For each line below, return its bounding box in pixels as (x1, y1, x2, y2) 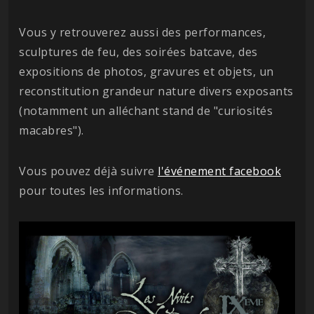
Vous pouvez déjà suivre (19, 163, 158, 179)
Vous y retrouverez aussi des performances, (19, 24, 266, 40)
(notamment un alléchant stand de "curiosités (19, 102, 273, 118)
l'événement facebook (158, 163, 281, 179)
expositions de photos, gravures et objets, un (19, 63, 274, 79)
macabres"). (19, 122, 84, 138)
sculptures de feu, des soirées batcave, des (19, 43, 258, 60)
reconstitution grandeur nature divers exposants (19, 83, 294, 99)
